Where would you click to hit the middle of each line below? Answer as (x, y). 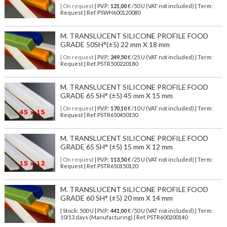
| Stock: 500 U (77, 211)
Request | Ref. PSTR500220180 (99, 64)
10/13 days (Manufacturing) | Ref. (103, 217)
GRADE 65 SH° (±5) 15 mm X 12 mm (116, 147)
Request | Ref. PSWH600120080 (100, 13)
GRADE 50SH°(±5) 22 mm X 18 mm (115, 45)
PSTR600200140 (167, 217)
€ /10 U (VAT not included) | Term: (169, 108)
